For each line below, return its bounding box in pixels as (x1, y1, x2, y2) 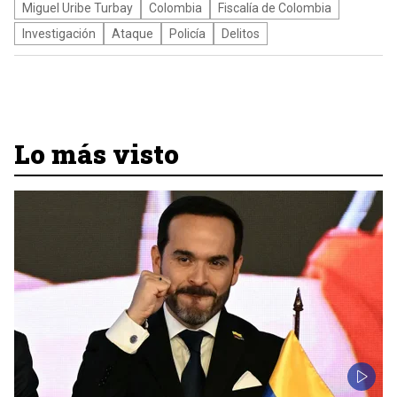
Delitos (222, 27, 260, 41)
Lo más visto (14, 136, 179, 171)
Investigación (22, 27, 96, 41)
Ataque (112, 27, 153, 41)
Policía (169, 27, 206, 41)
